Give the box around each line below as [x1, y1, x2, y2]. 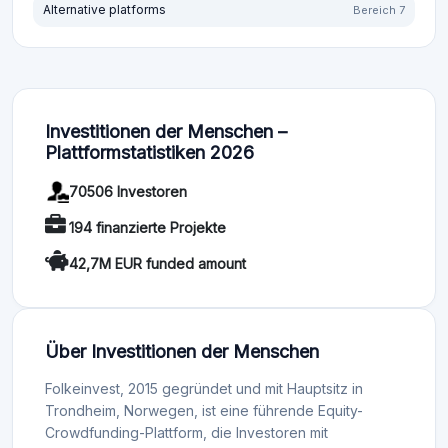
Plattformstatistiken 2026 [45, 142, 254, 164]
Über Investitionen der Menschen [45, 341, 319, 363]
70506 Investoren [69, 182, 187, 200]
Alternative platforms [43, 2, 166, 18]
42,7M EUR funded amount [69, 254, 246, 272]
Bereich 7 [353, 3, 405, 18]
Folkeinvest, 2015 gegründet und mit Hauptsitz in [45, 380, 363, 398]
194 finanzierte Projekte [69, 218, 226, 236]
